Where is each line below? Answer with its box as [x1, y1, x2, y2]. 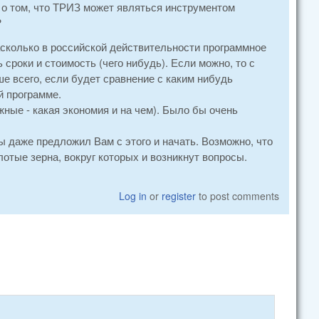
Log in [119, 188, 147, 203]
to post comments [196, 188, 280, 203]
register [162, 188, 197, 203]
